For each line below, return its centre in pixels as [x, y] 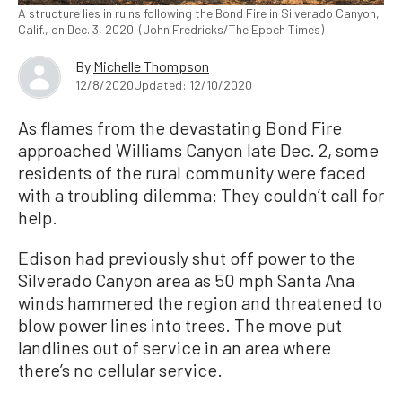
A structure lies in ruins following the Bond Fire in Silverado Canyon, [199, 13]
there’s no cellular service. [120, 370]
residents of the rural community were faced [192, 172]
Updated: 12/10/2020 [193, 85]
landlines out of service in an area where [175, 347]
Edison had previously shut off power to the [187, 258]
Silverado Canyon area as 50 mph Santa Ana [186, 280]
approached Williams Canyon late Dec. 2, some [198, 150]
